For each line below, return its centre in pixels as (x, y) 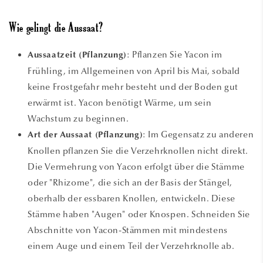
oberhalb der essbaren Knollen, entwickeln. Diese (131, 198)
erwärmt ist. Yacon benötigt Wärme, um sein (120, 102)
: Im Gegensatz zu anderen (198, 134)
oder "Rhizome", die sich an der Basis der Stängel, (130, 182)
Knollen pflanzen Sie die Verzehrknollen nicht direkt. (138, 151)
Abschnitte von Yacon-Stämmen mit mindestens (128, 230)
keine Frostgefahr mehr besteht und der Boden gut (133, 87)
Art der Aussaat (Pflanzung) (85, 135)
